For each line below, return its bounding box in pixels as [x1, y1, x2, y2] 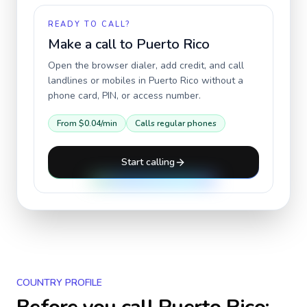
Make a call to [48, 35, 136, 53]
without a [199, 74, 243, 87]
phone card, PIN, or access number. [48, 89, 201, 102]
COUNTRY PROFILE [16, 276, 102, 289]
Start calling [121, 156, 175, 169]
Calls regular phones [135, 118, 217, 129]
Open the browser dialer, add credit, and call [48, 59, 244, 72]
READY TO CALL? [48, 19, 130, 29]
